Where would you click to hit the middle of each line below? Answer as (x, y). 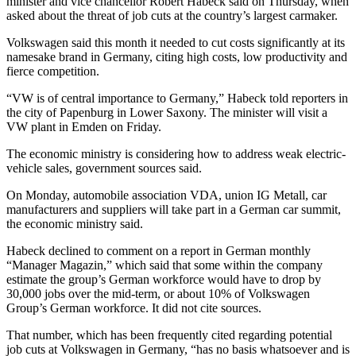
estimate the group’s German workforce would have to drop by (164, 280)
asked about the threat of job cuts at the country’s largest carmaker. (172, 16)
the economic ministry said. (75, 224)
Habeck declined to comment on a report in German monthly (159, 251)
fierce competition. (53, 72)
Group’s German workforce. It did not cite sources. (134, 308)
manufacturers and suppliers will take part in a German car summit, (174, 210)
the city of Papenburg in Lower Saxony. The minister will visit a (167, 113)
